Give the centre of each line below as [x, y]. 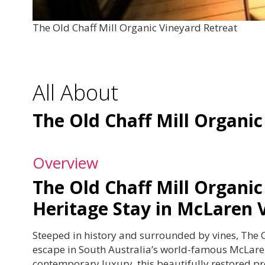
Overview [65, 162]
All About [75, 92]
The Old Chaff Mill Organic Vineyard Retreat [135, 27]
